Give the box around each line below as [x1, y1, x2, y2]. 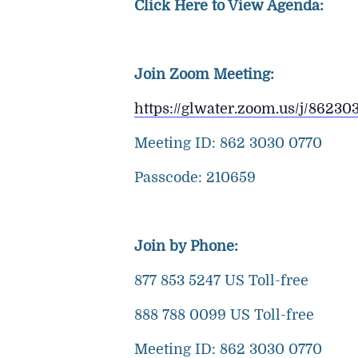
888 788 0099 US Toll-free [134, 307, 314, 323]
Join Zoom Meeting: [134, 66, 274, 82]
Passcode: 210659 [134, 169, 256, 185]
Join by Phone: [134, 238, 238, 254]
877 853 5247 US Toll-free [134, 272, 308, 288]
